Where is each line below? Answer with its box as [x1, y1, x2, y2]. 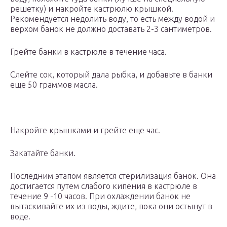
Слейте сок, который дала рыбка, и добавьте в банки [10, 70, 212, 80]
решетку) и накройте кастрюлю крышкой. [10, 4, 173, 14]
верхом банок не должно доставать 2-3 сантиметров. [10, 24, 212, 34]
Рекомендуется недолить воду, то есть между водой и [10, 14, 215, 24]
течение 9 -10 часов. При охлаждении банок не [10, 192, 191, 201]
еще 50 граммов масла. [10, 80, 98, 90]
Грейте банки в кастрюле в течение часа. [10, 47, 167, 57]
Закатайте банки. [10, 148, 75, 158]
